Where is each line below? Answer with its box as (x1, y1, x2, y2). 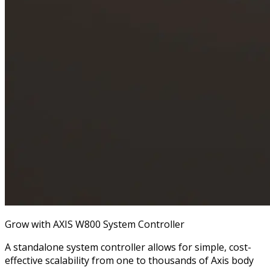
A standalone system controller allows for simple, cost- (5, 240, 251, 254)
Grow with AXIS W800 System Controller (5, 218, 184, 231)
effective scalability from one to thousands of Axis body (5, 254, 254, 268)
